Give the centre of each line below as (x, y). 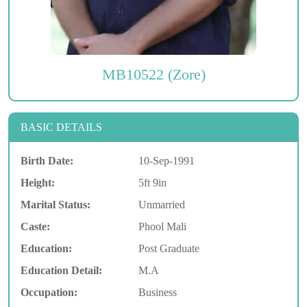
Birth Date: (47, 160)
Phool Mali (162, 226)
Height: (38, 182)
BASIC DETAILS (61, 127)
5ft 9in (152, 182)
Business (157, 292)
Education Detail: (61, 270)
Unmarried (161, 204)
